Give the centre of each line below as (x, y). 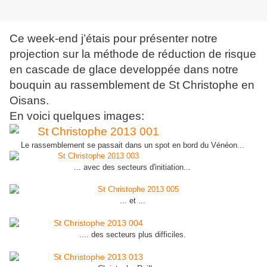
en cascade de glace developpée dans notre (124, 70)
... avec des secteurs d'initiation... (133, 167)
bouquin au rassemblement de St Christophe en (132, 85)
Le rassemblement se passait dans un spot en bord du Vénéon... (133, 145)
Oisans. (29, 101)
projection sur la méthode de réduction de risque (133, 54)
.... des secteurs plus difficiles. (133, 235)
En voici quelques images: (77, 116)
